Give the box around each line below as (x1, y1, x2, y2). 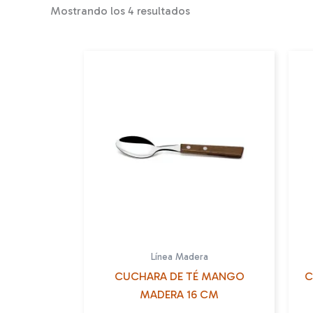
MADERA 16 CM (140, 287, 219, 301)
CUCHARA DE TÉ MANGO (114, 269, 245, 283)
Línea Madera (150, 250, 208, 263)
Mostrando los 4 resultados (50, 3, 190, 17)
